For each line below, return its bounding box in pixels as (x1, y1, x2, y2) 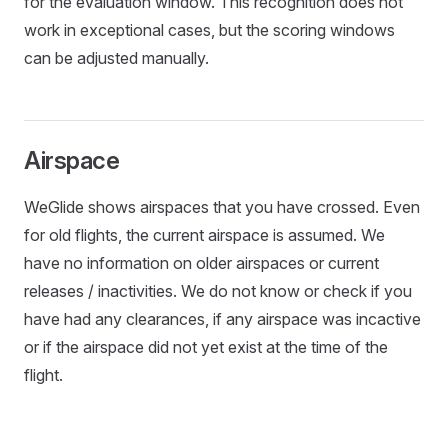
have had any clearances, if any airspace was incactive (24, 309, 421, 329)
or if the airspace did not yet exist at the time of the (24, 337, 388, 357)
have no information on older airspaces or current (24, 253, 379, 273)
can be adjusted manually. (24, 48, 209, 68)
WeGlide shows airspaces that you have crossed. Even (24, 197, 420, 217)
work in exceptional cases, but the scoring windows (24, 20, 395, 40)
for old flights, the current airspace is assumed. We (24, 225, 385, 245)
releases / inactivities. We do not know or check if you (24, 281, 412, 301)
